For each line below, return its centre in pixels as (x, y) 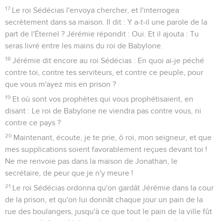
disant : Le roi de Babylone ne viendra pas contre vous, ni (103, 111)
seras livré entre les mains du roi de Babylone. (84, 46)
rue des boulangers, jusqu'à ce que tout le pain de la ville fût (109, 211)
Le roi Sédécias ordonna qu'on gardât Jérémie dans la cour (113, 188)
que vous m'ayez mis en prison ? (60, 84)
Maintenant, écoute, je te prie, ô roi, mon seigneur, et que (113, 137)
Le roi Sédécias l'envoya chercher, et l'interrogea (96, 10)
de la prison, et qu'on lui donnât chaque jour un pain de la (104, 200)
